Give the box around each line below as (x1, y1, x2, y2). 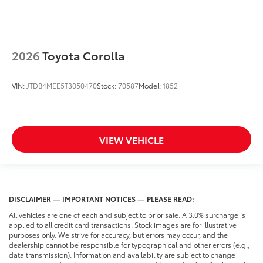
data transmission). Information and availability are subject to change (9, 249, 235, 259)
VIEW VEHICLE (99, 132, 164, 146)
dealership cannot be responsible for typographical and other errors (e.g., (9, 239, 249, 249)
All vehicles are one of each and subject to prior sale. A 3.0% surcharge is (9, 209, 245, 220)
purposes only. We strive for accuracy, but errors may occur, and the (9, 229, 228, 240)
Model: (139, 80, 163, 91)
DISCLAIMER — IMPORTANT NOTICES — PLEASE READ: (9, 193, 194, 204)
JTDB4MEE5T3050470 (26, 80, 97, 91)
